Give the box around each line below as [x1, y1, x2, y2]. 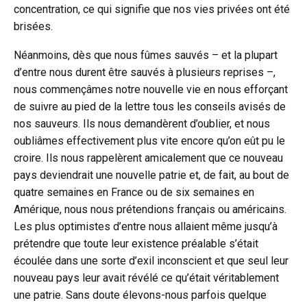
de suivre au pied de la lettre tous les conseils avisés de [14, 100, 286, 114]
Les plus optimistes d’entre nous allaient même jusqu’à [14, 220, 278, 234]
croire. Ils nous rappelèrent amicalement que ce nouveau [14, 151, 283, 165]
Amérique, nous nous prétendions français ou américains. [14, 203, 286, 217]
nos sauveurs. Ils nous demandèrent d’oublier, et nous [14, 117, 270, 131]
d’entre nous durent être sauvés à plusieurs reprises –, [14, 66, 275, 79]
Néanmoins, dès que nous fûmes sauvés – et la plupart [14, 49, 278, 62]
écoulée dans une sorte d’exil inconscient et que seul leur [14, 254, 288, 268]
